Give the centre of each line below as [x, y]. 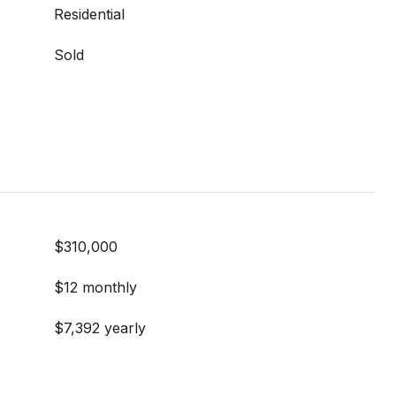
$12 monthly [95, 287]
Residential [89, 14]
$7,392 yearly [100, 328]
